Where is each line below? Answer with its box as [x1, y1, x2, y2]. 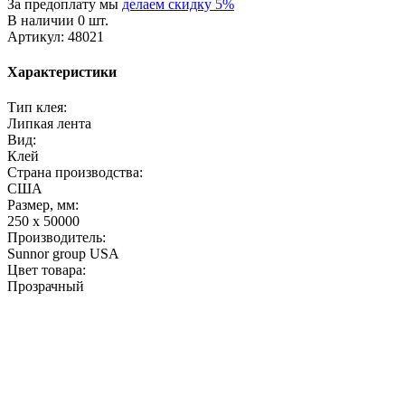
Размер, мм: [7, 197, 79, 213]
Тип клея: [7, 99, 67, 116]
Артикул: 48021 [7, 28, 104, 44]
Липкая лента [7, 116, 91, 132]
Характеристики [7, 63, 117, 80]
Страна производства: [7, 165, 143, 181]
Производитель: [7, 230, 106, 246]
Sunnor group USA [7, 246, 119, 262]
